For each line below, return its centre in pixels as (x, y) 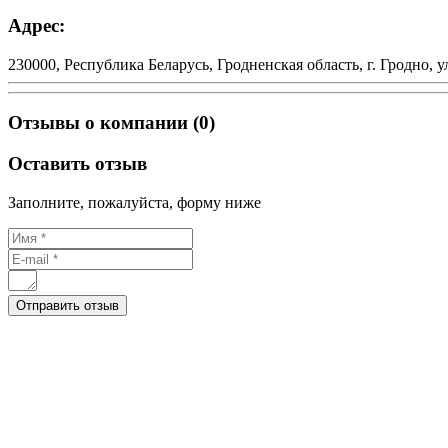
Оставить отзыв (77, 163)
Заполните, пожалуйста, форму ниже (134, 202)
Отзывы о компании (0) (111, 123)
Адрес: (36, 25)
